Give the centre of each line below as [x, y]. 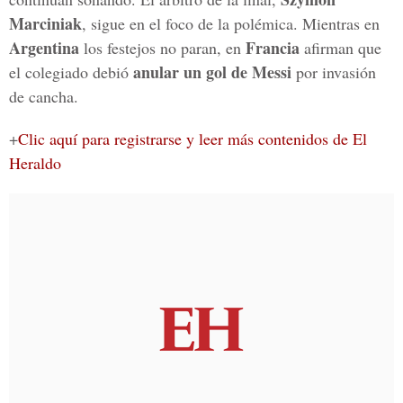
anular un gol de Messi [212, 72]
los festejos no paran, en [162, 48]
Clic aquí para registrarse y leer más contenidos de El [193, 139]
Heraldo [35, 163]
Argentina [44, 48]
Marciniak [45, 23]
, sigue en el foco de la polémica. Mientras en [231, 23]
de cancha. [44, 96]
